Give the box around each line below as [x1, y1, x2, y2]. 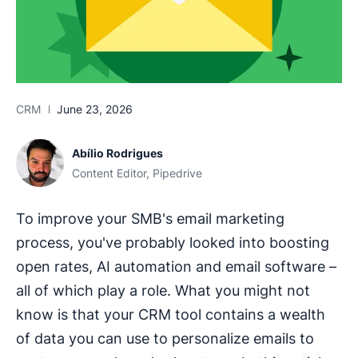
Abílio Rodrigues [72, 146, 163, 161]
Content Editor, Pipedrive [72, 166, 202, 181]
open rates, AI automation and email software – [16, 258, 336, 276]
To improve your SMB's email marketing [16, 210, 284, 228]
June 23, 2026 [57, 102, 133, 117]
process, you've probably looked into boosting [16, 234, 329, 252]
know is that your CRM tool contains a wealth [16, 306, 325, 324]
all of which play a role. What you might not [16, 282, 310, 300]
